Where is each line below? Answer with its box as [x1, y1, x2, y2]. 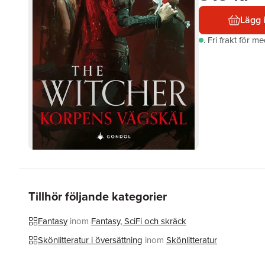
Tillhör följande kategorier [28, 188, 167, 205]
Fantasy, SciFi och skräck [91, 215, 186, 228]
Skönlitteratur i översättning [38, 234, 143, 247]
